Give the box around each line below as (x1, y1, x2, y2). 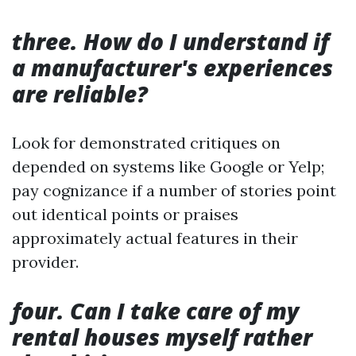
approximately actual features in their (12, 228, 298, 248)
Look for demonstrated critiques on (12, 133, 281, 153)
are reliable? (12, 79, 148, 109)
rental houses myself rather (12, 322, 312, 352)
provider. (12, 252, 79, 272)
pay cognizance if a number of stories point (12, 180, 336, 200)
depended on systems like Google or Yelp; (12, 157, 324, 176)
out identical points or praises (12, 204, 238, 224)
